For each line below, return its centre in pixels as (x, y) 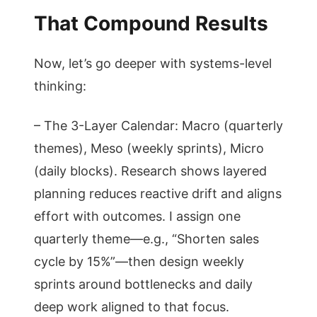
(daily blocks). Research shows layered (150, 171)
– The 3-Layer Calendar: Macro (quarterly (158, 126)
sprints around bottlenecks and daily (143, 284)
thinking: (60, 86)
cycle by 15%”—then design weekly (139, 261)
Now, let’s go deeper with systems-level (153, 63)
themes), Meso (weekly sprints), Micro (149, 148)
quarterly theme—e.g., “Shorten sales (146, 239)
